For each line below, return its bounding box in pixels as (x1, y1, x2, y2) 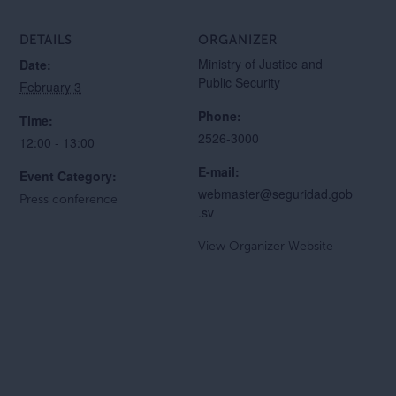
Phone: (198, 107, 241, 125)
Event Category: (19, 167, 118, 185)
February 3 (19, 78, 82, 95)
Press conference (19, 192, 118, 207)
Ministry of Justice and (198, 55, 323, 72)
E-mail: (198, 163, 240, 180)
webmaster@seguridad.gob (198, 185, 353, 202)
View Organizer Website (198, 239, 333, 254)
